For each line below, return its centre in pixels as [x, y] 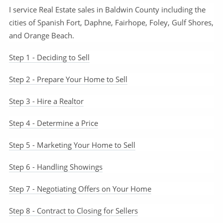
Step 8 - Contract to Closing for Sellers [73, 211]
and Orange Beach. [42, 36]
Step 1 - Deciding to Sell [49, 57]
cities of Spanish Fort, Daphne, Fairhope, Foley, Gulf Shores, [111, 23]
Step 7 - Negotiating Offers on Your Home [80, 189]
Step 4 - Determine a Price [54, 123]
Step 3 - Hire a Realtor [46, 101]
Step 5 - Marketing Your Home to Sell [72, 145]
